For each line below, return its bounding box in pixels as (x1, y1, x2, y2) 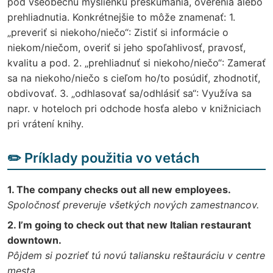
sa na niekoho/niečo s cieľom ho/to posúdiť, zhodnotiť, (7, 71, 260, 84)
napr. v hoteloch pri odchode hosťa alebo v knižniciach (7, 102, 261, 115)
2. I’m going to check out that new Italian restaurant (7, 218, 251, 231)
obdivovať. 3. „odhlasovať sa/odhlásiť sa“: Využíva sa (7, 87, 252, 99)
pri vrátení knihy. (7, 117, 83, 130)
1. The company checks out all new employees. (7, 183, 231, 196)
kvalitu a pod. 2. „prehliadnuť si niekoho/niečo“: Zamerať (7, 56, 266, 69)
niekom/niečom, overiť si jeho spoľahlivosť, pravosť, (7, 41, 246, 54)
